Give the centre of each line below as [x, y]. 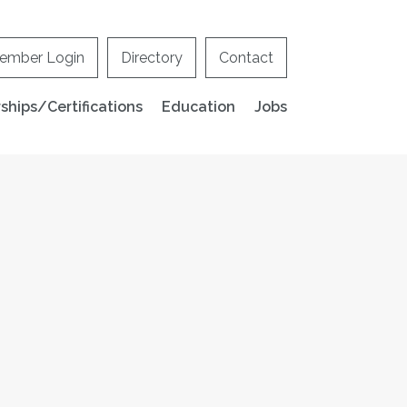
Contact [246, 58]
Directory [152, 58]
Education [199, 107]
